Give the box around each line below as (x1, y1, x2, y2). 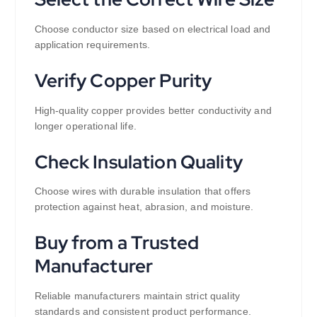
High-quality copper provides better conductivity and (34, 104, 272, 116)
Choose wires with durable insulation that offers (34, 185, 251, 197)
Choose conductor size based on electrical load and (34, 23, 271, 35)
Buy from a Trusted (34, 230, 200, 255)
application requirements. (34, 38, 151, 50)
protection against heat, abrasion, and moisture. (34, 201, 254, 213)
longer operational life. (34, 120, 137, 132)
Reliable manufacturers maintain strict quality (34, 290, 240, 302)
